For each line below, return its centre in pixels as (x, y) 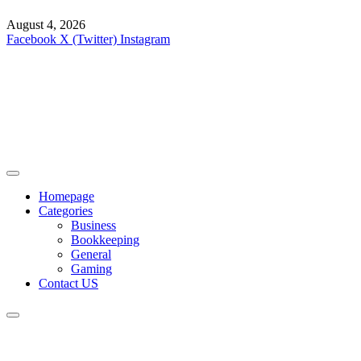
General (91, 255)
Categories (66, 211)
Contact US (68, 284)
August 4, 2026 (46, 25)
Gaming (91, 269)
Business (93, 226)
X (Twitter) (88, 39)
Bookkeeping (105, 240)
